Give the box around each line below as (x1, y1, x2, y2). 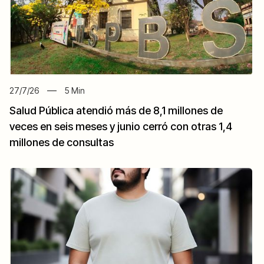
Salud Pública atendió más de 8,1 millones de (9, 104, 223, 117)
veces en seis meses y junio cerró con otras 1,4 (9, 120, 232, 133)
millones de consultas (9, 136, 114, 149)
